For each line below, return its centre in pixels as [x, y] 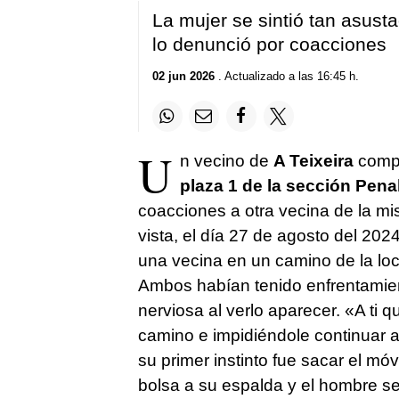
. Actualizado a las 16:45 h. [286, 77]
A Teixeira [313, 160]
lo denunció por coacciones [269, 44]
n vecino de [226, 160]
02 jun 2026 [183, 77]
